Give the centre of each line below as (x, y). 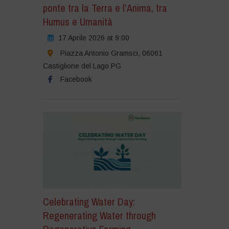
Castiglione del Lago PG (82, 66)
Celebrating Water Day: (89, 201)
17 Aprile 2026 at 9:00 (94, 38)
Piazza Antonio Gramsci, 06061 (111, 53)
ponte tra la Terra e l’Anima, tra (105, 8)
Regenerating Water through (99, 215)
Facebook (76, 79)
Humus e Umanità (77, 22)
